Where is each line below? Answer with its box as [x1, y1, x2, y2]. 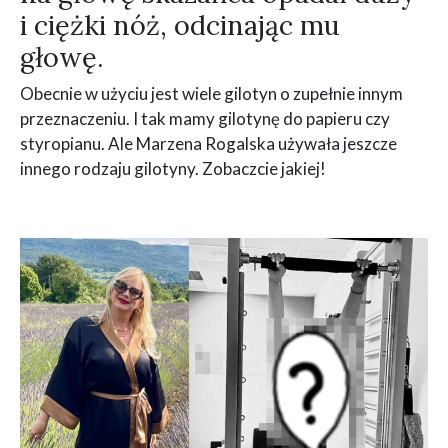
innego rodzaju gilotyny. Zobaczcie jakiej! [20, 158, 326, 180]
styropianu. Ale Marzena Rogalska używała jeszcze [20, 133, 397, 155]
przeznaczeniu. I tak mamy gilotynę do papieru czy [20, 108, 390, 130]
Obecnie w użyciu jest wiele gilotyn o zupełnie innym [20, 83, 403, 105]
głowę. [20, 40, 104, 75]
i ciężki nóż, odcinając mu [20, 8, 340, 43]
